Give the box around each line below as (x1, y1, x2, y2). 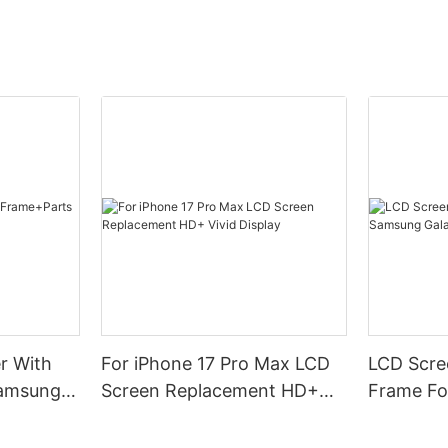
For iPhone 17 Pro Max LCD (101, 352, 331, 374)
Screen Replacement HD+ (101, 379, 320, 401)
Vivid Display (101, 406, 209, 428)
